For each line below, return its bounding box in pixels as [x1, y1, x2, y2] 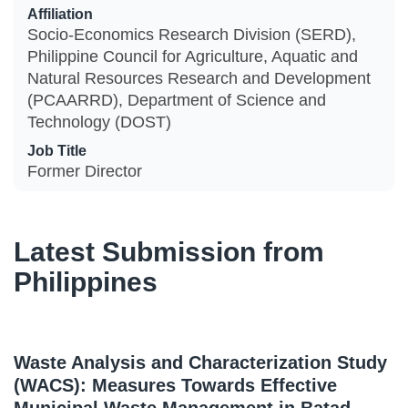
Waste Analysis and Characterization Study [14, 352, 387, 372]
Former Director [27, 162, 142, 180]
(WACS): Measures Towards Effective [14, 375, 337, 395]
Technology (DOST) [27, 113, 171, 131]
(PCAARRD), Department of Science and [27, 91, 326, 109]
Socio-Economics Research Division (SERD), [27, 25, 356, 44]
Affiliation [27, 6, 93, 22]
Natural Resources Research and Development [27, 69, 371, 87]
